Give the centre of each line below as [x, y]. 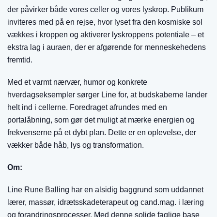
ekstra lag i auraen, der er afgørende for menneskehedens [107, 47]
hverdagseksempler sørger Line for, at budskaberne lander [107, 95]
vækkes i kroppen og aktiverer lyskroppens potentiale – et [106, 35]
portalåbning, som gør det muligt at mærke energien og [101, 120]
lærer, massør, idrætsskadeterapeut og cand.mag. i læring [106, 202]
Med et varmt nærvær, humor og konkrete [77, 82]
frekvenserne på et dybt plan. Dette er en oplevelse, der [102, 132]
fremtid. [20, 60]
